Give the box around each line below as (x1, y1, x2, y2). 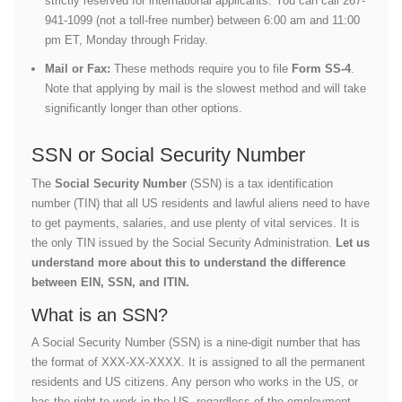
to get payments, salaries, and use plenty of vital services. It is (31, 215, 360, 230)
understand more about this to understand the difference (31, 255, 345, 269)
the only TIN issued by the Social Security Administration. (31, 235, 336, 249)
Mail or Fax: (45, 61, 110, 75)
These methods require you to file (110, 61, 292, 75)
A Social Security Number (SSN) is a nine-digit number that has (31, 335, 361, 349)
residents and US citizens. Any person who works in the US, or (31, 374, 358, 389)
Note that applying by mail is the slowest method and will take (45, 81, 366, 95)
